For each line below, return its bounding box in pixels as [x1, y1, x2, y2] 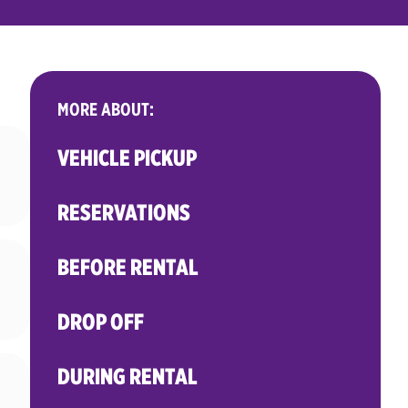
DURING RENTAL [56, 362, 198, 390]
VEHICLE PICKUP [56, 144, 197, 171]
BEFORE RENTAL [56, 253, 199, 280]
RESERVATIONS [56, 199, 190, 226]
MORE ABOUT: [56, 98, 154, 120]
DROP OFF [56, 308, 144, 335]
